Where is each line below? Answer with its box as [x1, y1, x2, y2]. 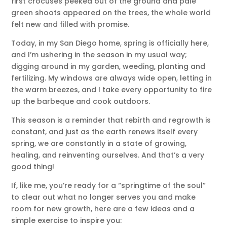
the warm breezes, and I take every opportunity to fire [11, 84, 212, 95]
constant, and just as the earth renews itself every [11, 126, 198, 137]
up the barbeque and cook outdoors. [11, 96, 150, 106]
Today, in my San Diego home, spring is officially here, [11, 37, 209, 48]
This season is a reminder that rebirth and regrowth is [11, 115, 211, 125]
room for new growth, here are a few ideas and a [11, 203, 195, 214]
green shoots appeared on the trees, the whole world [11, 7, 211, 18]
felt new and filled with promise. [11, 19, 130, 29]
